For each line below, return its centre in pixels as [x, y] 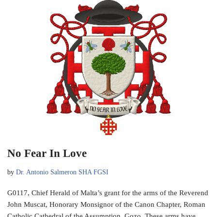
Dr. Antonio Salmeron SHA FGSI [62, 172]
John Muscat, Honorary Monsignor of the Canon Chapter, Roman [106, 205]
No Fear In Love [47, 154]
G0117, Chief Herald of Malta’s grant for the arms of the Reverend [108, 193]
